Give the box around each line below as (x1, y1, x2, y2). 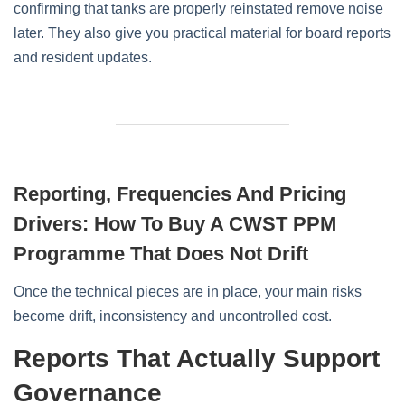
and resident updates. (14, 50, 152, 65)
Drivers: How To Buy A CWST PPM (14, 212, 336, 235)
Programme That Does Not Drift (14, 242, 308, 265)
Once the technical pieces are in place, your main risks (14, 284, 362, 299)
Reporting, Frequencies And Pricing (14, 183, 346, 205)
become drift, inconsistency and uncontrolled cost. (14, 308, 332, 324)
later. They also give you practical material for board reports (14, 25, 391, 41)
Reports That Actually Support (14, 344, 380, 372)
